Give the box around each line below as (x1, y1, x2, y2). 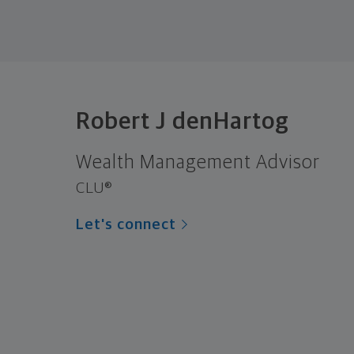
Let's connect (76, 217, 176, 232)
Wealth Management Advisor (76, 153, 320, 172)
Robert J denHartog (76, 109, 289, 134)
